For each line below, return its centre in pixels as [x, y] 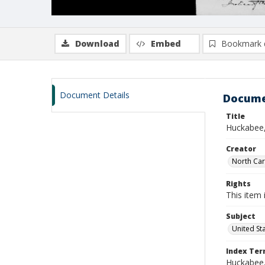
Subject [241, 216]
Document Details [95, 95]
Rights [238, 184]
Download [97, 43]
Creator [241, 149]
